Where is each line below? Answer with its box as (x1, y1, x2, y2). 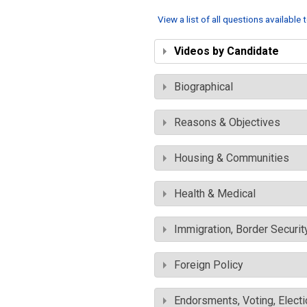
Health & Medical (174, 187, 256, 200)
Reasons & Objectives (174, 116, 280, 129)
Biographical (174, 80, 233, 93)
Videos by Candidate (174, 45, 279, 58)
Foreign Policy (174, 258, 243, 271)
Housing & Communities (174, 151, 289, 164)
